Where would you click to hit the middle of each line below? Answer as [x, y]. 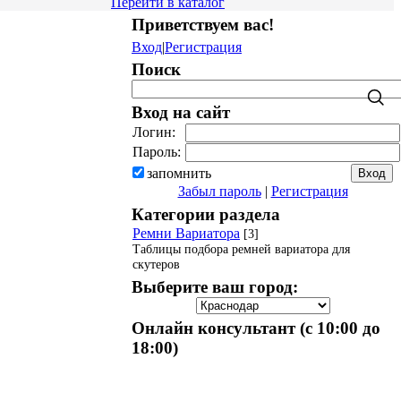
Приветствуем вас [200, 25]
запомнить [179, 173]
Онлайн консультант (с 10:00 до [256, 328]
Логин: [154, 132]
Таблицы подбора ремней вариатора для [241, 249]
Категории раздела [206, 214]
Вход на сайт [181, 112]
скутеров [156, 264]
